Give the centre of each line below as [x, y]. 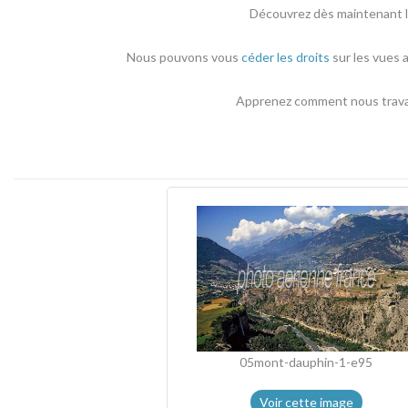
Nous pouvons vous [184, 57]
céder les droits [286, 57]
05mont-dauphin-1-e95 [306, 362]
